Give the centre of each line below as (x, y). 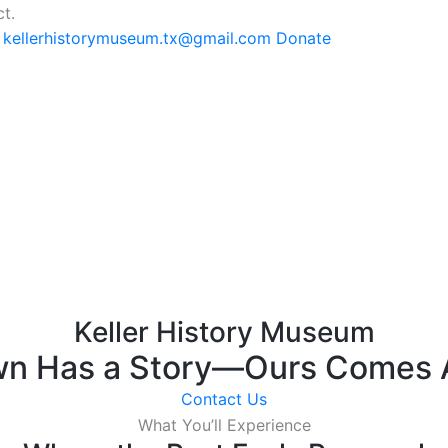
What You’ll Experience (224, 424)
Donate (303, 38)
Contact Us (224, 398)
